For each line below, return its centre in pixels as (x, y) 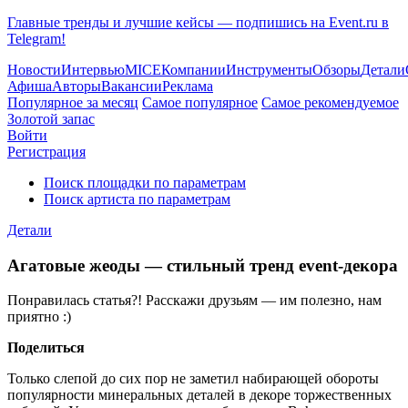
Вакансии (132, 86)
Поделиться (46, 348)
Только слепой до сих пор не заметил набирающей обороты (193, 379)
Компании (194, 70)
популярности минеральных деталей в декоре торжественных (199, 395)
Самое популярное (200, 102)
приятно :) (39, 317)
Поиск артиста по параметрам (137, 199)
